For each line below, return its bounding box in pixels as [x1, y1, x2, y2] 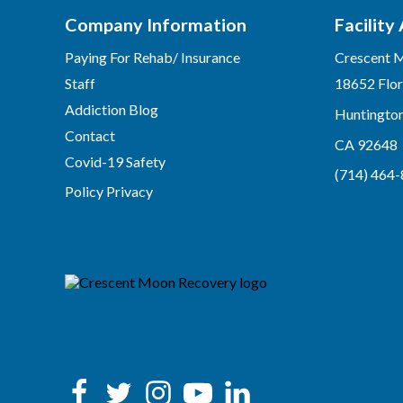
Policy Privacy [65, 182, 153, 200]
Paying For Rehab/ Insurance [65, 48, 240, 66]
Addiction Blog [65, 100, 158, 118]
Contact [65, 126, 115, 144]
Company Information [65, 13, 246, 35]
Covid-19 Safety [65, 152, 166, 170]
